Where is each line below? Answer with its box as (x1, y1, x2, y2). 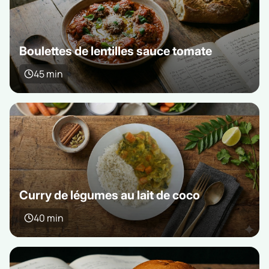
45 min (34, 67, 63, 80)
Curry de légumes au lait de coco (19, 187, 200, 202)
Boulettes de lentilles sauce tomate (19, 43, 212, 58)
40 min (34, 211, 64, 225)
